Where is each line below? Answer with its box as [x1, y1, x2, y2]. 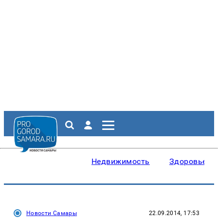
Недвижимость [91, 157, 150, 166]
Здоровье [169, 157, 207, 166]
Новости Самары [26, 210, 77, 217]
